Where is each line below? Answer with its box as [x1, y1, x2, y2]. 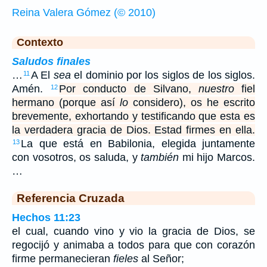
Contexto [17, 36, 63, 48]
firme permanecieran [12, 252, 113, 265]
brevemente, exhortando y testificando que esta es [12, 110, 255, 122]
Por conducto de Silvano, [59, 82, 198, 95]
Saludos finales [12, 55, 91, 67]
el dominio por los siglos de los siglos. [70, 69, 256, 81]
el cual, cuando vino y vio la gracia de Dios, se [12, 225, 255, 237]
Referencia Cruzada [17, 191, 125, 204]
